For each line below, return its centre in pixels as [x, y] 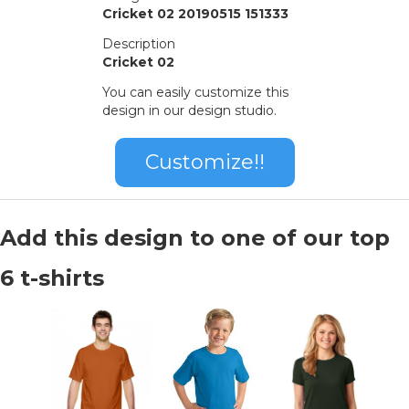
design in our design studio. [189, 111]
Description [139, 44]
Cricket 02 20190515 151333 [195, 14]
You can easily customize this [195, 93]
